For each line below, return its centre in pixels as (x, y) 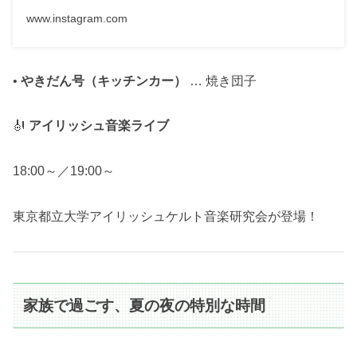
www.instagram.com (76, 19)
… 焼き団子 (222, 80)
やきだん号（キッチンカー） (104, 80)
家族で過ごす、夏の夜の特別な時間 (145, 305)
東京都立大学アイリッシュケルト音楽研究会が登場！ (166, 217)
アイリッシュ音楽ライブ (99, 126)
